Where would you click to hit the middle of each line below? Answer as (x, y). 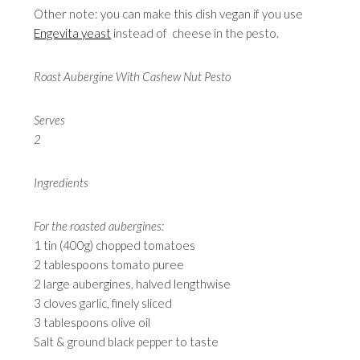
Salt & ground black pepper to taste (127, 342)
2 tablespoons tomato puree (109, 265)
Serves (50, 120)
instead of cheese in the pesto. (195, 33)
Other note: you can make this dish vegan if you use (169, 14)
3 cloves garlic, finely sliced (103, 303)
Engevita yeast (73, 33)
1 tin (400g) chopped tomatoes (115, 245)
